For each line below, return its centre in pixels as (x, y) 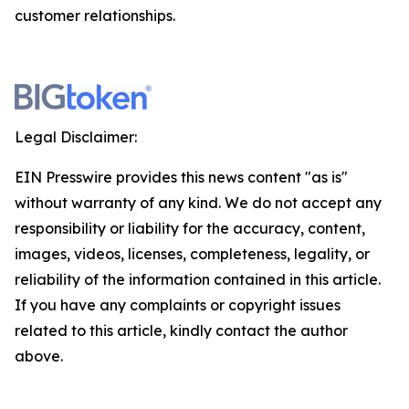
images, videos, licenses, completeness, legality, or (192, 254)
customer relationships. (95, 16)
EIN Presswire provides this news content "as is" (181, 177)
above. (39, 356)
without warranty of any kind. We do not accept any (198, 203)
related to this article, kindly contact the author (181, 330)
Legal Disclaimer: (76, 137)
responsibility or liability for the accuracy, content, (190, 228)
